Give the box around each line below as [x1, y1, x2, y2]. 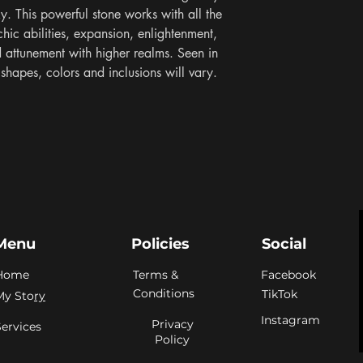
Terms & [133, 267, 178, 283]
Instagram [261, 313, 320, 328]
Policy [155, 332, 190, 348]
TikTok [262, 287, 297, 302]
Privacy [151, 317, 194, 332]
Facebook [261, 267, 316, 283]
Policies [131, 235, 190, 254]
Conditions [133, 286, 194, 301]
